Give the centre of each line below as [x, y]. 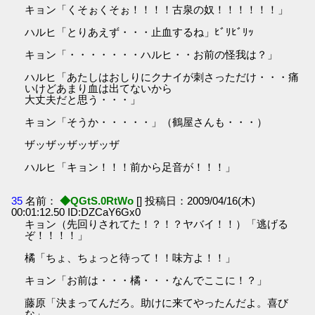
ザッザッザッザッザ [72, 145]
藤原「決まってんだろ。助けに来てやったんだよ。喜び [157, 302]
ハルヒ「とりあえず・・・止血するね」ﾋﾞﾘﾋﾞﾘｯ [140, 32]
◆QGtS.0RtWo [97, 200]
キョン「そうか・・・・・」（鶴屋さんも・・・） [146, 122]
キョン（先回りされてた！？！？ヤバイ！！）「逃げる [157, 224]
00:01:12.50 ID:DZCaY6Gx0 [76, 212]
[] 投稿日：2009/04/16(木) [196, 200]
